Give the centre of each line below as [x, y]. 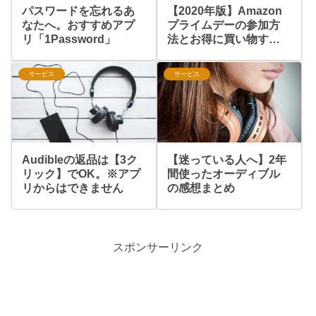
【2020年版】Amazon [225, 11]
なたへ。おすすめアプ [79, 25]
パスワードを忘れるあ [79, 11]
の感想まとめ [201, 188]
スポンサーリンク [158, 247]
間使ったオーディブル [224, 174]
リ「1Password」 [69, 39]
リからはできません [73, 188]
